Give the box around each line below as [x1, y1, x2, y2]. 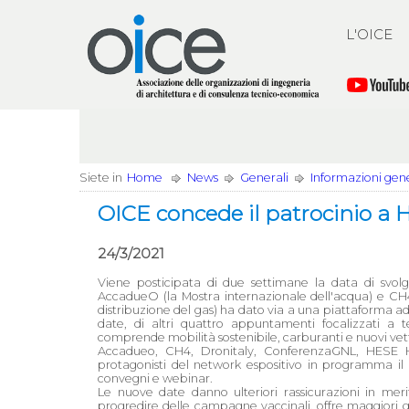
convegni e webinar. [98, 372, 213, 385]
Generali [240, 171, 288, 184]
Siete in [79, 171, 122, 184]
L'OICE [346, 26, 393, 43]
